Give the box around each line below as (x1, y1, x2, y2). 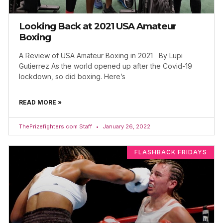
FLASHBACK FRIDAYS (134, 148, 207, 156)
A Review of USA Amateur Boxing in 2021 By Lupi (19, 51, 183, 60)
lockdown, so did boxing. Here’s (19, 72, 125, 81)
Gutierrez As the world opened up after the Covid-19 (19, 62, 192, 71)
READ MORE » (19, 99, 62, 107)
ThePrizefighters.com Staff (19, 123, 94, 130)
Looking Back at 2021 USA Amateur (19, 20, 176, 32)
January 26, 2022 (101, 123, 150, 130)
